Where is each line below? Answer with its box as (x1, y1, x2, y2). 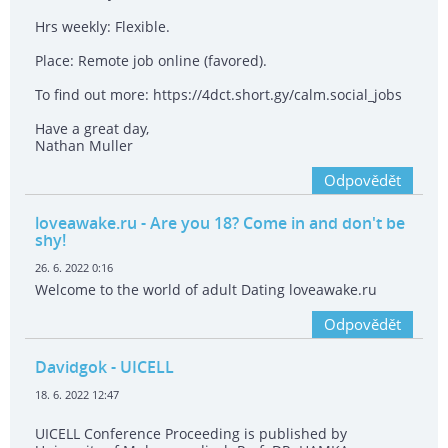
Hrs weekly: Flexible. (35, 17, 170, 37)
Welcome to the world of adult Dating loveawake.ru (35, 280, 377, 300)
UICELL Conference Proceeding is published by (35, 424, 347, 444)
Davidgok (35, 356, 107, 379)
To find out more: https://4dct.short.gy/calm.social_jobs (35, 85, 402, 105)
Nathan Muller (35, 136, 133, 156)
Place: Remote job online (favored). (35, 51, 267, 71)
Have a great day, (35, 119, 149, 139)
